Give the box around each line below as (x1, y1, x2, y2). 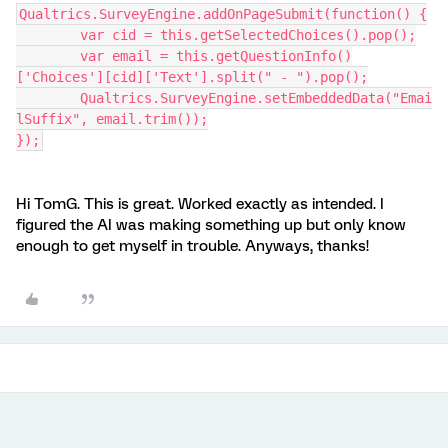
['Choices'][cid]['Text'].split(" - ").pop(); (16, 69, 368, 85)
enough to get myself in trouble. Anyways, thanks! (16, 237, 369, 255)
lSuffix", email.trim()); (16, 111, 208, 127)
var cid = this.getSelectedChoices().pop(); (80, 27, 416, 43)
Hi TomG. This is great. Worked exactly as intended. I (16, 195, 384, 213)
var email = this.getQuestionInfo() (16, 48, 80, 64)
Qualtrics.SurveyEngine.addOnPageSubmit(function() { (19, 6, 427, 22)
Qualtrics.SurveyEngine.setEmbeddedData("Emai (16, 90, 80, 106)
